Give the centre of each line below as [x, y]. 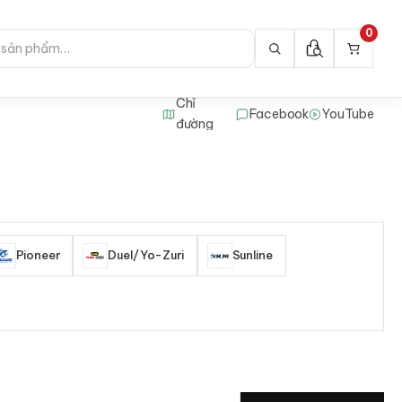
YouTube [348, 114]
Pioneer [38, 255]
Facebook [280, 114]
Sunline [252, 255]
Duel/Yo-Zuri [146, 255]
